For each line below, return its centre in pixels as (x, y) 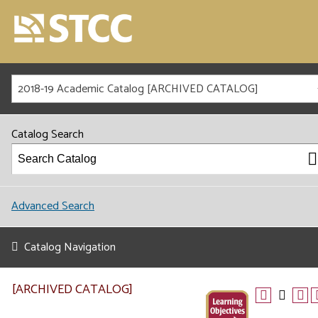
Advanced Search (53, 206)
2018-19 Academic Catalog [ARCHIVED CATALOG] (138, 89)
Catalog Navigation (70, 247)
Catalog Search (48, 135)
